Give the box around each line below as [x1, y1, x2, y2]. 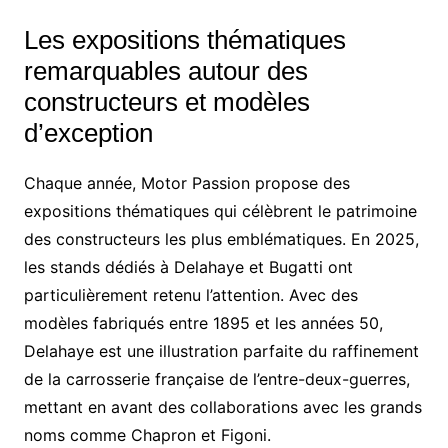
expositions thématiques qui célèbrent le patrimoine [23, 200, 417, 221]
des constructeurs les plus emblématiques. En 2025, [23, 228, 419, 249]
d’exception [23, 117, 153, 148]
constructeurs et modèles [23, 86, 310, 117]
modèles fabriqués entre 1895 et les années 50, [23, 312, 383, 333]
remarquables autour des [23, 55, 308, 86]
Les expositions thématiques [23, 24, 346, 55]
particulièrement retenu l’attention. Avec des [23, 284, 358, 305]
